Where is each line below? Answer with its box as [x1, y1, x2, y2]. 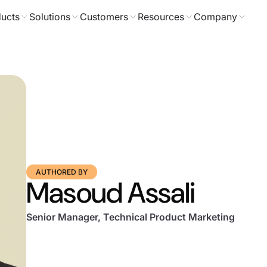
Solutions [29, 11, 70, 23]
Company [193, 11, 237, 23]
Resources [137, 11, 184, 23]
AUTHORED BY [36, 167, 88, 176]
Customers [79, 11, 128, 23]
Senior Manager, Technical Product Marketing [26, 211, 235, 223]
